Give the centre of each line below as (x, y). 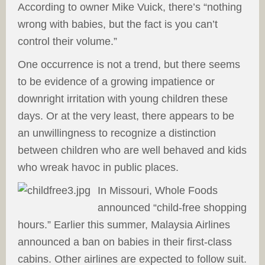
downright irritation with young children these (123, 99)
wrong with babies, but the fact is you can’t (118, 24)
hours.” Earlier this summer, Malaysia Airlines (124, 225)
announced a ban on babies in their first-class (125, 242)
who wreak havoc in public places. (98, 167)
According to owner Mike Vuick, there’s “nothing (130, 7)
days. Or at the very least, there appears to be (126, 116)
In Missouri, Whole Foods (158, 190)
